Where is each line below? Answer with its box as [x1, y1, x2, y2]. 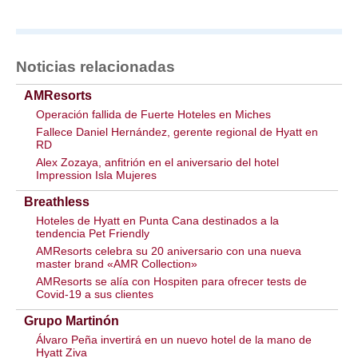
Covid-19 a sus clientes [36, 288, 153, 300]
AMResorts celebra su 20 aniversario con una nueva [36, 245, 301, 257]
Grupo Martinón [24, 314, 119, 328]
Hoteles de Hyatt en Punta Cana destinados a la [36, 214, 279, 227]
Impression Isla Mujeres [36, 169, 157, 181]
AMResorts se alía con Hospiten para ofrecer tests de [36, 275, 307, 288]
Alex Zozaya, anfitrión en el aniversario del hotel [36, 156, 279, 169]
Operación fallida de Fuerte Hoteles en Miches [36, 108, 271, 121]
